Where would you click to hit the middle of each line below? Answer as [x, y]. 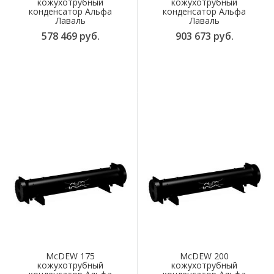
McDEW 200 [204, 256]
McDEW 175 [70, 256]
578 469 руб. [70, 36]
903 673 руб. [204, 36]
